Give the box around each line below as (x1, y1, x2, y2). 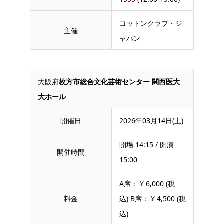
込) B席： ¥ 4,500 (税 (119, 193, 186, 203)
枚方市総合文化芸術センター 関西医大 (59, 76, 180, 86)
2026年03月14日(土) (119, 115, 183, 125)
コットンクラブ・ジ (119, 18, 182, 28)
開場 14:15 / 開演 (119, 139, 174, 149)
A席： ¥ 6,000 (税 (119, 178, 175, 188)
